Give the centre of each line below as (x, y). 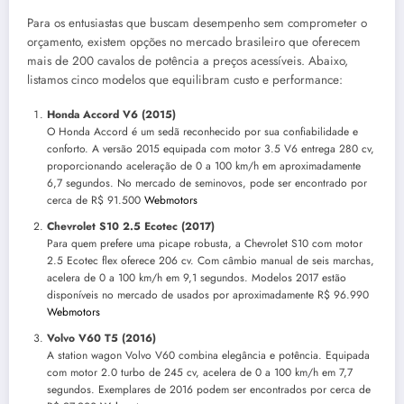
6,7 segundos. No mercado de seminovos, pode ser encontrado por (207, 184)
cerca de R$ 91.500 (96, 201)
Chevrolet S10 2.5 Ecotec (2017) (131, 227)
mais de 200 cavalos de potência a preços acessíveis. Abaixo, (188, 61)
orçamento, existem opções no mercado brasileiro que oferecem (194, 42)
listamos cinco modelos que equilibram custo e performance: (185, 80)
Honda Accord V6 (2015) (111, 115)
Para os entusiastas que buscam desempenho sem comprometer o (197, 23)
